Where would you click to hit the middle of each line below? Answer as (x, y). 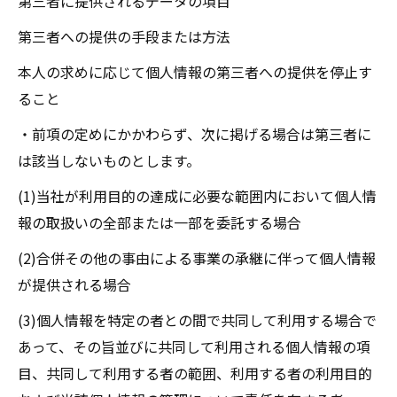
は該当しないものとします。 (109, 160)
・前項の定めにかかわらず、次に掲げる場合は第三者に (195, 134)
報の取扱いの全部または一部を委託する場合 (160, 222)
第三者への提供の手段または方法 (124, 36)
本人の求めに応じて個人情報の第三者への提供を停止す (195, 72)
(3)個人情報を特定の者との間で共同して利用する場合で (197, 320)
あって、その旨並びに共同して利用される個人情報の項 (194, 346)
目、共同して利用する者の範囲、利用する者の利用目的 (195, 373)
